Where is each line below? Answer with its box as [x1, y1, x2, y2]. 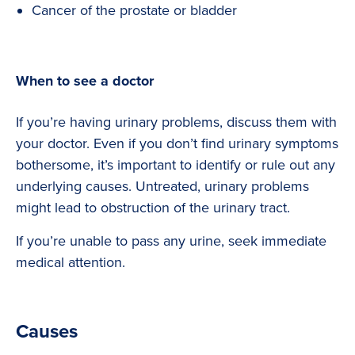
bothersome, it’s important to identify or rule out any [16, 156, 335, 174]
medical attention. [16, 254, 125, 272]
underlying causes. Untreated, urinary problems [16, 177, 309, 196]
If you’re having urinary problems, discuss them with [16, 113, 337, 132]
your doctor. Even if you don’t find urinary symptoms [16, 135, 338, 153]
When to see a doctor [16, 72, 154, 90]
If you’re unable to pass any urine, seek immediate [16, 232, 326, 250]
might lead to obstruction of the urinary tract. [16, 199, 290, 217]
